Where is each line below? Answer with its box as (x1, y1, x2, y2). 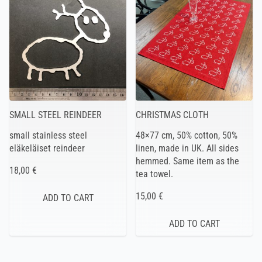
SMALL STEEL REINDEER (9, 109, 102, 120)
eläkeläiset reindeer (9, 142, 85, 154)
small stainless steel (9, 129, 87, 141)
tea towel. (136, 168, 173, 180)
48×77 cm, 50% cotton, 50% (136, 129, 237, 141)
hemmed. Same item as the (136, 155, 239, 167)
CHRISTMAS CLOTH (136, 109, 209, 120)
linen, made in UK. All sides (136, 142, 239, 154)
